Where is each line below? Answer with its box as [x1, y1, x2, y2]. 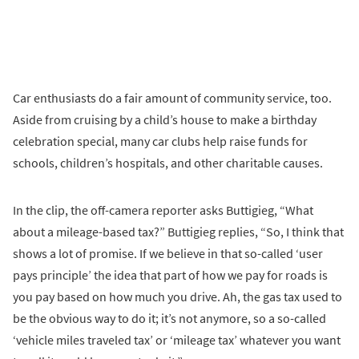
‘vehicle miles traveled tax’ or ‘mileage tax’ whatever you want [13, 331, 341, 348]
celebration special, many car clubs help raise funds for [13, 132, 308, 149]
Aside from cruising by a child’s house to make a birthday [13, 111, 317, 127]
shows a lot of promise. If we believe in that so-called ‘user [13, 244, 323, 261]
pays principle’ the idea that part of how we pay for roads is [13, 266, 328, 283]
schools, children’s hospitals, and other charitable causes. [13, 154, 323, 171]
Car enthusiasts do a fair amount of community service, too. [13, 89, 332, 106]
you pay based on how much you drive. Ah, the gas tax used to [13, 288, 342, 305]
